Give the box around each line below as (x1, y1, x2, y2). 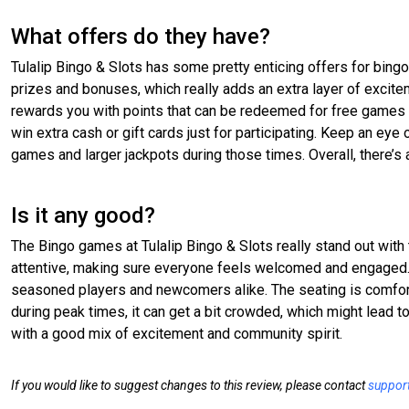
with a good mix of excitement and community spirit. (11, 325, 342, 343)
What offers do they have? (11, 24, 270, 50)
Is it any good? (11, 203, 155, 229)
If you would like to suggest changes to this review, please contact (11, 378, 368, 393)
